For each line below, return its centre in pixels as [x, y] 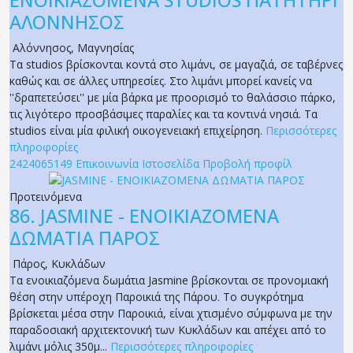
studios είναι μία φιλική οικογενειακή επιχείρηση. [137, 131]
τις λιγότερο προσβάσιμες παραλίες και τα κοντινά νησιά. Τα [163, 114]
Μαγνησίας [106, 48]
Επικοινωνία [107, 164]
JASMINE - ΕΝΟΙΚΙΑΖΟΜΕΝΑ [160, 216]
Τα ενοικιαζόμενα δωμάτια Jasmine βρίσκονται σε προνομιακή [169, 281]
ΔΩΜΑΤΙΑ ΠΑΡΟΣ [85, 238]
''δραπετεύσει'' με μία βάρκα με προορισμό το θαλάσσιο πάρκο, [173, 98]
